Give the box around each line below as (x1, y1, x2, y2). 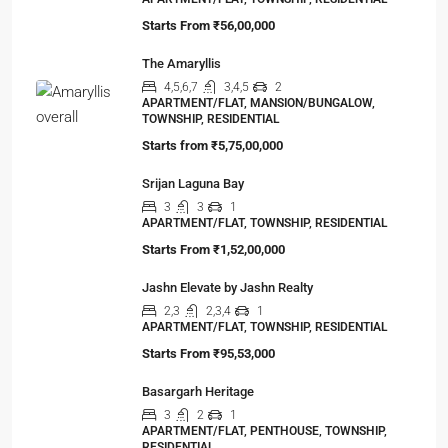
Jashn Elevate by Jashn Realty (142, 280, 313, 295)
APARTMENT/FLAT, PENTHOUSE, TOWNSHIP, (142, 424, 387, 438)
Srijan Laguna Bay (142, 176, 244, 191)
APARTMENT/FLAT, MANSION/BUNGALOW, (142, 96, 375, 110)
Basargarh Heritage (142, 384, 254, 399)
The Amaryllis (142, 56, 221, 71)
